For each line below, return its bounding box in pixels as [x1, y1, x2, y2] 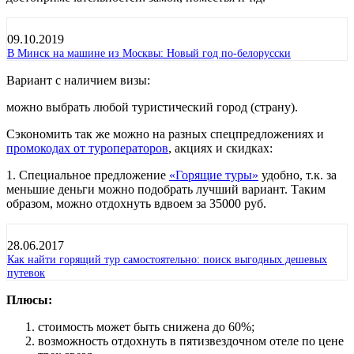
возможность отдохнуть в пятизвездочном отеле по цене [38, 334, 344, 348]
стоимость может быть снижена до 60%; [38, 320, 254, 334]
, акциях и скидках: [168, 141, 273, 156]
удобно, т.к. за [258, 168, 337, 183]
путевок [7, 266, 45, 280]
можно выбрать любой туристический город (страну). [6, 100, 298, 115]
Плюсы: [6, 293, 52, 307]
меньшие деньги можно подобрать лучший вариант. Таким [6, 183, 326, 197]
